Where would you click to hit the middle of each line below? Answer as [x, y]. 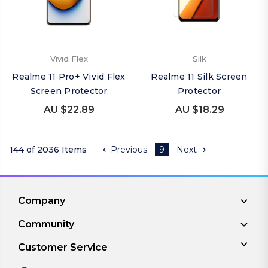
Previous [129, 149]
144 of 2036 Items [48, 149]
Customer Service [63, 247]
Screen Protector [69, 91]
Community [46, 224]
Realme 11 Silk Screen [199, 77]
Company [41, 201]
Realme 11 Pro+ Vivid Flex [69, 77]
